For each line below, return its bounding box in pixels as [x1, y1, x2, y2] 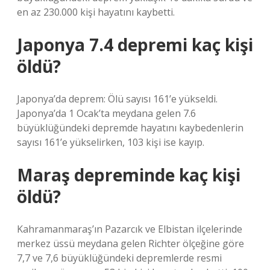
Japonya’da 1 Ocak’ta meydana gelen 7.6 [17, 107, 196, 120]
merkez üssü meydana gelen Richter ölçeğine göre [17, 237, 244, 250]
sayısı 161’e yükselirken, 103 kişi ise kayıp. [17, 136, 204, 149]
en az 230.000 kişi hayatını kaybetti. [17, 5, 175, 19]
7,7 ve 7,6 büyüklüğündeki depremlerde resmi [17, 251, 222, 265]
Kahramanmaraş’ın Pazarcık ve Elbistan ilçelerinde [17, 222, 242, 236]
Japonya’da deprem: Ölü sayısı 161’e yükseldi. [17, 92, 218, 105]
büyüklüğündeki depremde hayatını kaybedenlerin [17, 121, 243, 134]
